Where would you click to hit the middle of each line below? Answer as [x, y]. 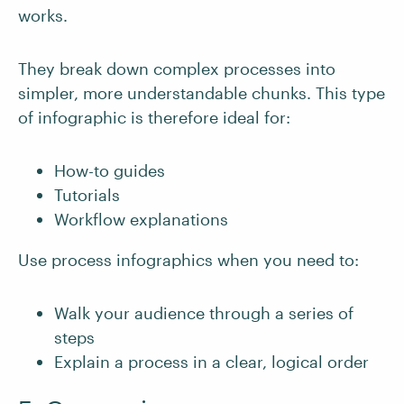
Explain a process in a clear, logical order [211, 362]
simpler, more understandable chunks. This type [202, 93]
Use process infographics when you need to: [188, 260]
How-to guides [110, 171]
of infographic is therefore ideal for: [154, 118]
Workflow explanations [141, 220]
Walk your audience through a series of [204, 313]
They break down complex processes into [177, 69]
